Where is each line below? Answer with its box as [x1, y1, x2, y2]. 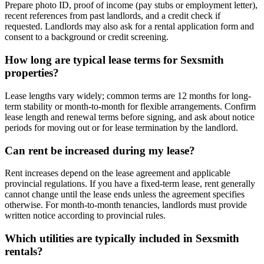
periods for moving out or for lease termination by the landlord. [5, 122, 238, 133]
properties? [5, 67, 59, 80]
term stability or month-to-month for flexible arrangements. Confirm [5, 101, 256, 111]
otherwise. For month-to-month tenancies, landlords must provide [5, 200, 247, 210]
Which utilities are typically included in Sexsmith [5, 232, 239, 245]
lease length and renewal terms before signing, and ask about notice [5, 111, 255, 122]
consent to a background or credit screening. [5, 32, 169, 42]
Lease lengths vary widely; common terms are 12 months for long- [5, 90, 251, 101]
